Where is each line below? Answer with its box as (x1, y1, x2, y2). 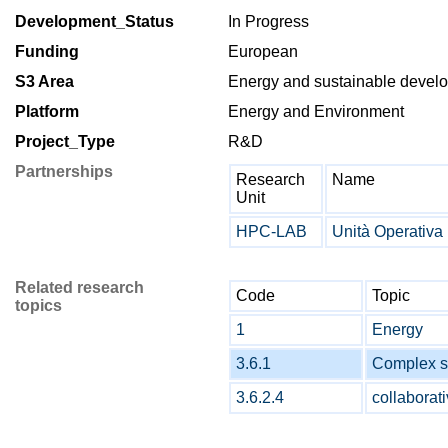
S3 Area (15, 73, 74, 90)
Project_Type (15, 133, 115, 150)
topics (15, 297, 62, 314)
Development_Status (15, 13, 174, 30)
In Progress (228, 13, 309, 30)
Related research (15, 279, 144, 296)
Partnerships (15, 163, 113, 180)
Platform (15, 103, 79, 120)
